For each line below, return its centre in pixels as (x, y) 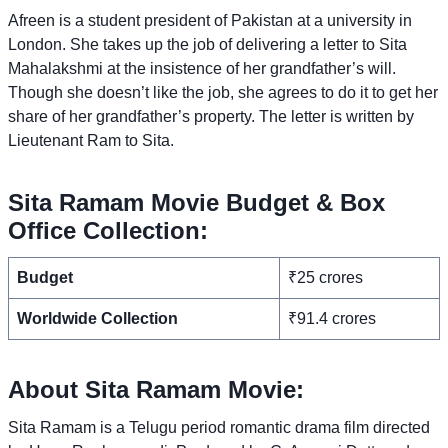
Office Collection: (108, 230)
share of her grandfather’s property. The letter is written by (211, 116)
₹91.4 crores (332, 318)
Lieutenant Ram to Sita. (91, 140)
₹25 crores (325, 277)
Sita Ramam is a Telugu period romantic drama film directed (219, 427)
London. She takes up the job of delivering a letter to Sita (207, 44)
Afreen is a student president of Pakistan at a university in (210, 20)
